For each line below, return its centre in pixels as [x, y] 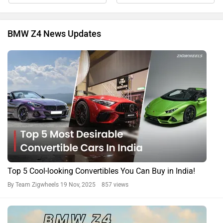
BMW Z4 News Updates [54, 34]
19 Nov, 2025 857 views [94, 185]
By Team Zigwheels [34, 185]
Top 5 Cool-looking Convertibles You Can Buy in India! [101, 171]
